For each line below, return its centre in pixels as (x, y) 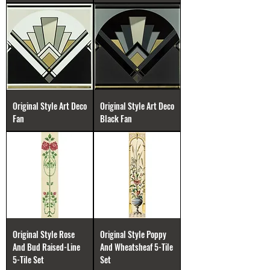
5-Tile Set (28, 259)
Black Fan (116, 118)
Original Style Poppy (133, 234)
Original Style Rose (44, 234)
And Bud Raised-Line (46, 247)
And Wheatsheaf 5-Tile (137, 247)
